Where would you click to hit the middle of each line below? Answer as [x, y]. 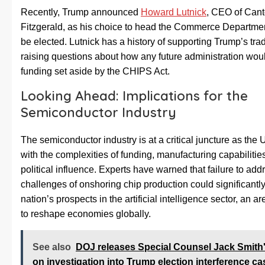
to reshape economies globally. [86, 214]
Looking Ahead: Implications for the [134, 96]
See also [52, 247]
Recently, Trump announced [81, 12]
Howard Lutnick [174, 12]
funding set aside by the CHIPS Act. [95, 72]
